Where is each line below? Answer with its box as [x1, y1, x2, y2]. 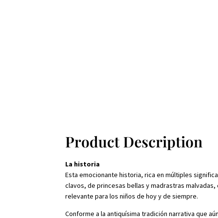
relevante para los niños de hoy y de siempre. [65, 192, 199, 201]
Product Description [65, 132, 203, 152]
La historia [65, 160, 100, 169]
